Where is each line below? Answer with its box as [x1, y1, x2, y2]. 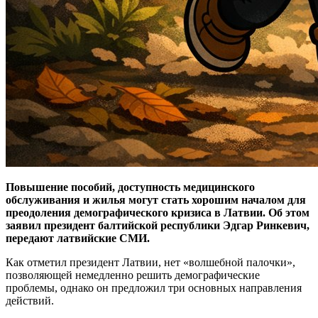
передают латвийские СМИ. [6, 231, 153, 244]
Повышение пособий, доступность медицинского [6, 180, 255, 193]
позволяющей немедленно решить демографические [6, 268, 260, 281]
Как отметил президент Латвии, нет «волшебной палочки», [6, 256, 295, 268]
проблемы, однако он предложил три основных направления [6, 281, 302, 294]
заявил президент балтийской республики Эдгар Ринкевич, [6, 219, 309, 231]
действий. [6, 294, 54, 307]
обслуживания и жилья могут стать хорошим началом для [6, 193, 306, 206]
